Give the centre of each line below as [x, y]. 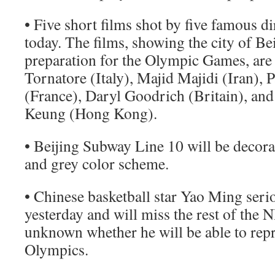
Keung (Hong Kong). [91, 113]
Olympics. [56, 249]
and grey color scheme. [97, 163]
